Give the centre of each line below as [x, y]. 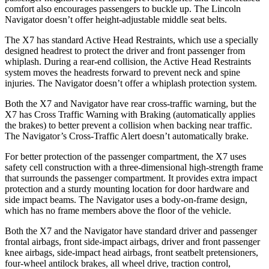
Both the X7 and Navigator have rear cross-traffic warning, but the [131, 103]
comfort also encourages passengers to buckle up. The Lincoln [123, 8]
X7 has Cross [32, 114]
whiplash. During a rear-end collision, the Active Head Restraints [128, 61]
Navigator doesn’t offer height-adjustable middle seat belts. [116, 19]
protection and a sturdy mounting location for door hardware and [127, 189]
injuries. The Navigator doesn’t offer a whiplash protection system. [131, 83]
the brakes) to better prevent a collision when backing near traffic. [128, 125]
